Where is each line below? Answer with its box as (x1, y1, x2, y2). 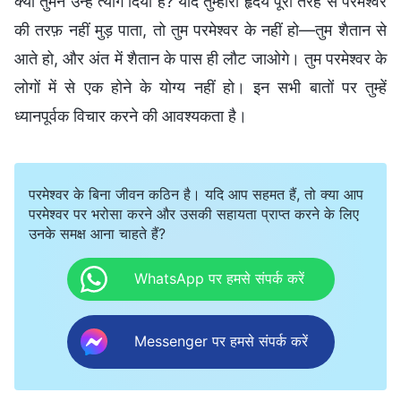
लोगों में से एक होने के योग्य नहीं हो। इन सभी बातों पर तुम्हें (14, 77, 387, 97)
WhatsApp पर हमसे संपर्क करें (133, 269, 304, 288)
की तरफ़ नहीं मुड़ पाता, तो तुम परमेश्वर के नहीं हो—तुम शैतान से (14, 20, 387, 39)
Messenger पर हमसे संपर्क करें (133, 332, 308, 351)
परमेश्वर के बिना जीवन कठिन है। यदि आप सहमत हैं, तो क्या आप (29, 184, 363, 203)
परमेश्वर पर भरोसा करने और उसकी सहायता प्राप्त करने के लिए (29, 204, 359, 223)
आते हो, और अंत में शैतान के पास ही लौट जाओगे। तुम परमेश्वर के (14, 48, 387, 68)
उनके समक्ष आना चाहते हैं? (29, 224, 166, 243)
